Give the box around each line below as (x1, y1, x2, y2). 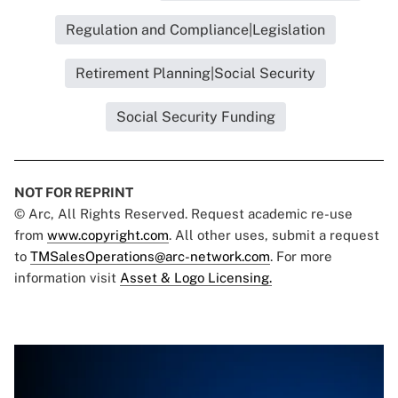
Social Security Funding (115, 108, 275, 126)
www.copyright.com (47, 227, 169, 243)
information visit (14, 270, 120, 286)
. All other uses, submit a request (169, 227, 379, 243)
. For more (270, 249, 332, 265)
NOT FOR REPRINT (14, 185, 133, 201)
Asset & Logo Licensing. (120, 270, 272, 286)
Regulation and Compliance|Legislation (66, 21, 325, 39)
